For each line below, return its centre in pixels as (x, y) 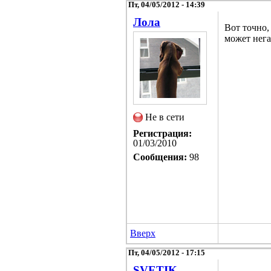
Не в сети (165, 117)
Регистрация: (162, 133)
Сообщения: (160, 157)
